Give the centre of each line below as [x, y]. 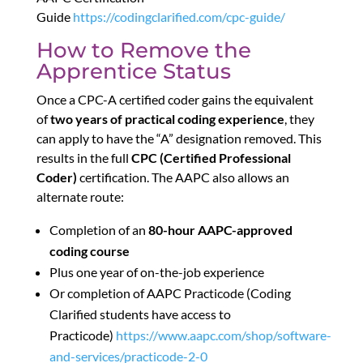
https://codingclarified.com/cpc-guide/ [179, 17]
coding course [89, 251]
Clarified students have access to [140, 314]
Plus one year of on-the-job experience [156, 272]
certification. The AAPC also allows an [183, 177]
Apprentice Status [133, 72]
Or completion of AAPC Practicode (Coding [170, 293]
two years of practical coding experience [167, 119]
